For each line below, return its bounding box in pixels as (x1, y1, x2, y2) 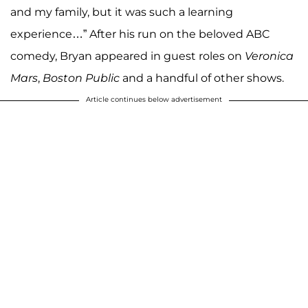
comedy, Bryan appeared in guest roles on (10, 49, 245, 63)
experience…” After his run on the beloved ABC (10, 27, 269, 41)
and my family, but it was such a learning (10, 5, 233, 19)
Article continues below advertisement (86, 94, 222, 104)
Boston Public (43, 71, 120, 85)
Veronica (245, 49, 294, 63)
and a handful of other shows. (120, 71, 287, 85)
